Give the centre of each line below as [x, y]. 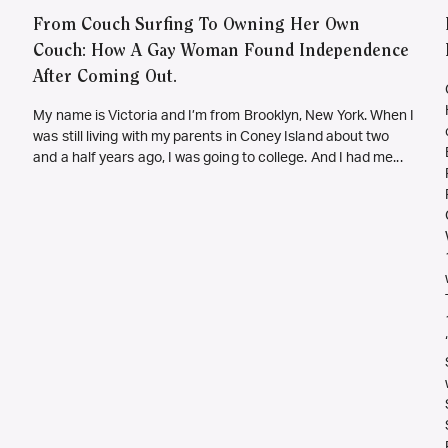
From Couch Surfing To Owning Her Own [197, 26]
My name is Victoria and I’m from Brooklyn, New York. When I [224, 116]
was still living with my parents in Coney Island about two [211, 137]
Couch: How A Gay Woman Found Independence [221, 52]
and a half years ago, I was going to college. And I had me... [218, 158]
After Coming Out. [105, 78]
